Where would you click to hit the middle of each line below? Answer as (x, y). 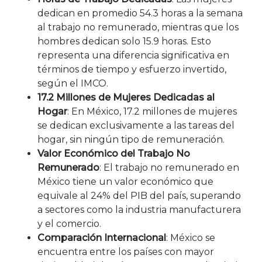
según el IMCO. (73, 83)
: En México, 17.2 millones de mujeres (152, 111)
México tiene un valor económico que (125, 181)
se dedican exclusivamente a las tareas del (136, 125)
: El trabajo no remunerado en (169, 167)
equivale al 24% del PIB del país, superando (139, 195)
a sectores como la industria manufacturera (139, 209)
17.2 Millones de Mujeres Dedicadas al (126, 97)
